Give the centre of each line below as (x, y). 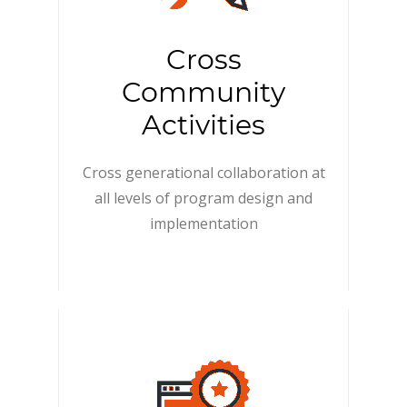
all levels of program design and (203, 198)
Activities (203, 125)
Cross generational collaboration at (203, 173)
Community (203, 92)
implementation (203, 223)
